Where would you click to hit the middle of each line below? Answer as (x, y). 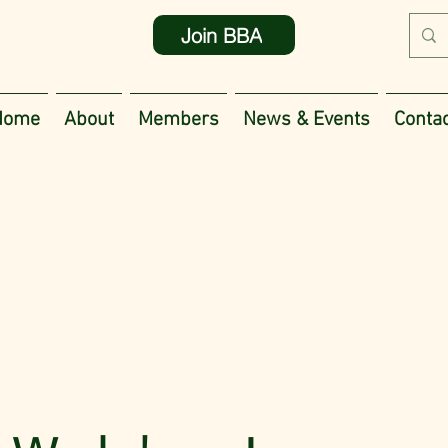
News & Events (306, 120)
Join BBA (222, 35)
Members (178, 120)
